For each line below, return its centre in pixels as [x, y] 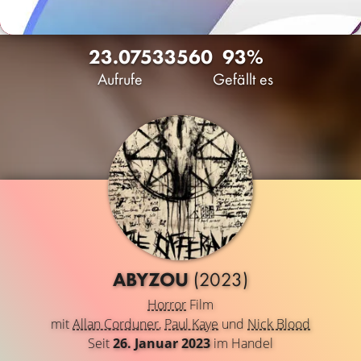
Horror [167, 305]
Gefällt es [243, 79]
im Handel [242, 343]
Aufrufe [120, 79]
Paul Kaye [191, 324]
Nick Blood [279, 324]
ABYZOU [153, 279]
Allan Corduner [116, 324]
